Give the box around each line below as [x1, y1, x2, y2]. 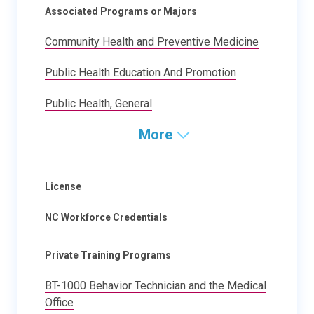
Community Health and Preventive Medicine [45, 34, 259, 48]
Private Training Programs [45, 249, 171, 261]
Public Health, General [45, 96, 152, 110]
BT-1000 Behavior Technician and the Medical [45, 278, 266, 292]
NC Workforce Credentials [45, 211, 168, 223]
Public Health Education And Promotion [45, 65, 236, 79]
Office [45, 295, 74, 309]
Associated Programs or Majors [45, 5, 197, 17]
